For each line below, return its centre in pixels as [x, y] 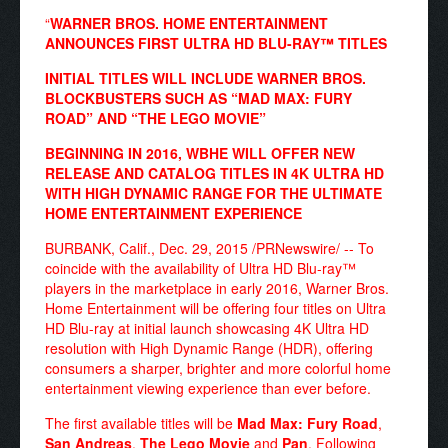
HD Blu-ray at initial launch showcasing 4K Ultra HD [207, 327]
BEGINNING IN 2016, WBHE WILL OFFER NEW [200, 152]
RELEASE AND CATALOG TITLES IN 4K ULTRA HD [214, 172]
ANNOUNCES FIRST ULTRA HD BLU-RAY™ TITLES [216, 42]
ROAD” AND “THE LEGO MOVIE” [155, 117]
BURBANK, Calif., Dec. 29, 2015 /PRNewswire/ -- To [209, 247]
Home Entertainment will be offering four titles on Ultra [215, 307]
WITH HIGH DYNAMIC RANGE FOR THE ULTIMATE [213, 192]
